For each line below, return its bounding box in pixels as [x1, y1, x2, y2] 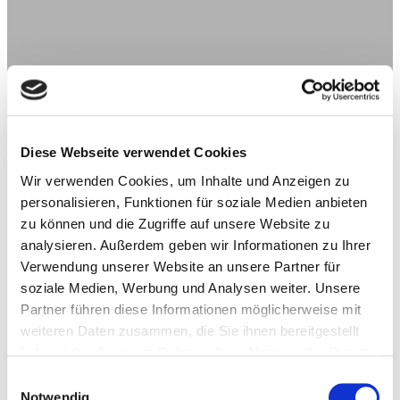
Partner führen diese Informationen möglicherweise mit [21, 301, 362, 317]
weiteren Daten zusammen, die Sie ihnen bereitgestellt [21, 322, 360, 338]
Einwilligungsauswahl [6, 371, 131, 387]
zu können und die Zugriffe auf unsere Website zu [21, 215, 329, 231]
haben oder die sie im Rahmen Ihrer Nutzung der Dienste [21, 344, 376, 360]
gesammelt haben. [21, 365, 136, 381]
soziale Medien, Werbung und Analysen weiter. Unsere [21, 279, 361, 296]
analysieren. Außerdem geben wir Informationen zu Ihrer [21, 237, 371, 253]
